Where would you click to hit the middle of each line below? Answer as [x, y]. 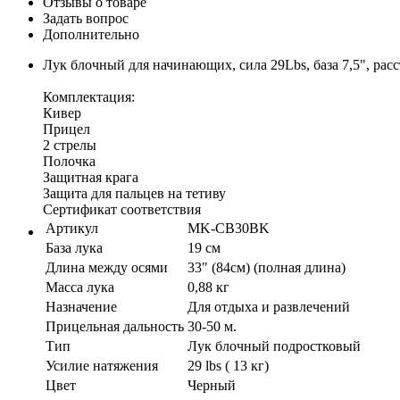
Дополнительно [91, 34]
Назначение [81, 306]
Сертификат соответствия [122, 209]
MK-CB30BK [229, 228]
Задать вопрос [86, 18]
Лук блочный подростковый [274, 346]
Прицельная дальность [115, 326]
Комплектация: [89, 96]
